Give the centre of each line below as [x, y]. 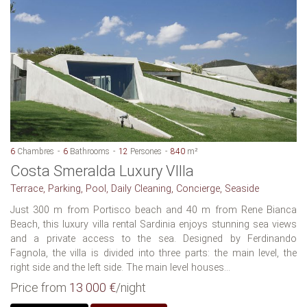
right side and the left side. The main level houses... [120, 267]
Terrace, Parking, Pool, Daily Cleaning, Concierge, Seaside [135, 188]
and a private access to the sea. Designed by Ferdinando [153, 238]
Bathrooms [89, 151]
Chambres [35, 151]
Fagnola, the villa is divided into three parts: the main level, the [153, 253]
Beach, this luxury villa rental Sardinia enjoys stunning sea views [153, 224]
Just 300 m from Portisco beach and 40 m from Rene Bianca [153, 210]
